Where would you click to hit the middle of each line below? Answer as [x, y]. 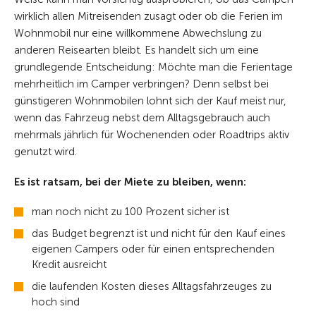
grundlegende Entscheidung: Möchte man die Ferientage [153, 67]
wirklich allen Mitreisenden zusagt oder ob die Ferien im [148, 17]
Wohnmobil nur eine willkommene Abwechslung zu [138, 34]
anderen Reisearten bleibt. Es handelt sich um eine [136, 50]
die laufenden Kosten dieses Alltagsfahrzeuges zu [152, 287]
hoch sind [56, 302]
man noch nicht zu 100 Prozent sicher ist [130, 212]
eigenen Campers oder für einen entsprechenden [153, 249]
